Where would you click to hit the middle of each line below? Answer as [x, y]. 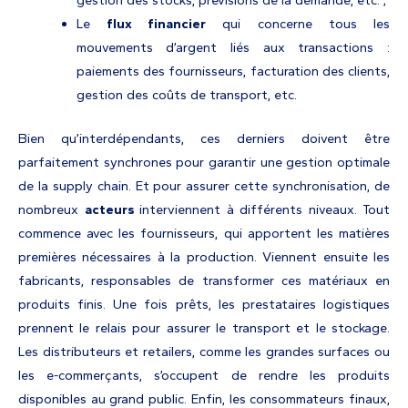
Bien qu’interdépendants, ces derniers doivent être [204, 139]
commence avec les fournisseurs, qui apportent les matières [204, 234]
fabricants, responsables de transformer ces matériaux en [204, 281]
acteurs [112, 210]
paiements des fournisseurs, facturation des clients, [233, 71]
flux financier [156, 24]
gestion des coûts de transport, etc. [186, 95]
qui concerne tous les [298, 24]
